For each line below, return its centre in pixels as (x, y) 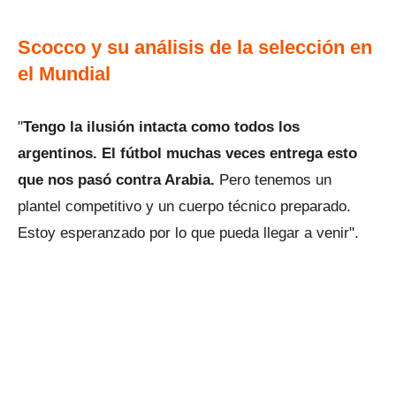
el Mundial (64, 74)
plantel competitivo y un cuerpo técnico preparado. (184, 207)
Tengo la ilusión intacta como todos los (161, 127)
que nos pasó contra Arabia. (116, 180)
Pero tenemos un (273, 180)
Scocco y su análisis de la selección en (195, 48)
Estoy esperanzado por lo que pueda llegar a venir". (188, 233)
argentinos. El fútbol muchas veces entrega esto (187, 154)
